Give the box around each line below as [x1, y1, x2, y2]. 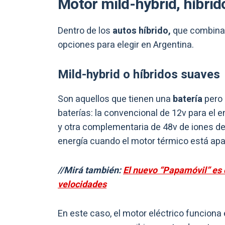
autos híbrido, [113, 24, 171, 38]
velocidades [58, 178, 106, 192]
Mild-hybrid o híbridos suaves [58, 66, 220, 84]
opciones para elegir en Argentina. [58, 38, 194, 52]
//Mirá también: [58, 164, 123, 178]
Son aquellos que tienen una [58, 92, 173, 106]
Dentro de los [58, 24, 113, 38]
